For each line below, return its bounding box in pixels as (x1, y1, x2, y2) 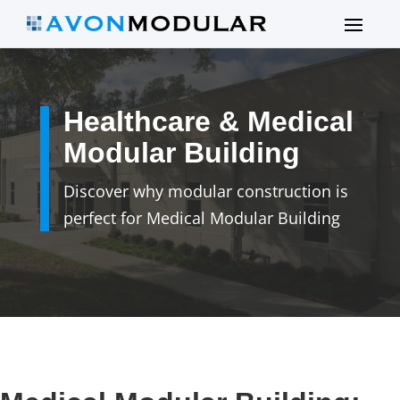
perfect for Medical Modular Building (62, 207, 340, 229)
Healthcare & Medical (62, 105, 354, 138)
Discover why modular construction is (62, 180, 348, 203)
